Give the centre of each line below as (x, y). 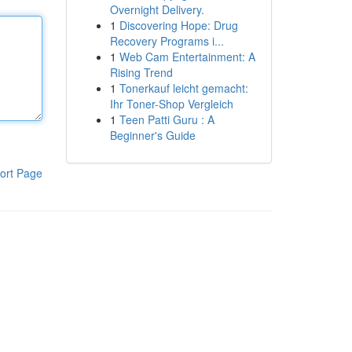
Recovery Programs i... (167, 41)
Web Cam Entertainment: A (187, 57)
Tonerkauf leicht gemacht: (183, 88)
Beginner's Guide (152, 135)
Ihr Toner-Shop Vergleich (171, 104)
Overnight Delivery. (157, 9)
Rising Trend (141, 72)
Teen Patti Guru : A (167, 119)
